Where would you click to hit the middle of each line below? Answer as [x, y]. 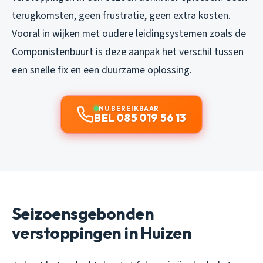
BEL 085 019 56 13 [140, 118]
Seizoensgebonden [83, 214]
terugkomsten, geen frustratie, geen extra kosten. [121, 16]
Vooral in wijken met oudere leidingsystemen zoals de [129, 34]
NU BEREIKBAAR [129, 109]
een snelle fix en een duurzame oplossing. [102, 70]
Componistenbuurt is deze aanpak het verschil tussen [128, 52]
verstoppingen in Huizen [102, 233]
